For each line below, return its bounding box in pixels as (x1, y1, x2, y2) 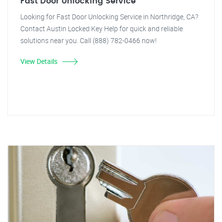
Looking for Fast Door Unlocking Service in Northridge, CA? (20, 12, 198, 21)
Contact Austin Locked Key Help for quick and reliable (20, 24, 183, 33)
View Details (20, 56, 57, 66)
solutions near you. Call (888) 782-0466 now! (20, 36, 157, 45)
